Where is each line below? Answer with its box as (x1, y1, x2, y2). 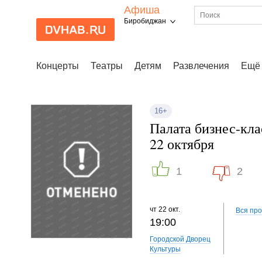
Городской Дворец (150, 235, 211, 243)
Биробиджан (124, 17, 166, 25)
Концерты (36, 61, 79, 71)
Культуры (150, 245, 181, 253)
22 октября (150, 135, 214, 153)
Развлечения (173, 61, 229, 71)
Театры (91, 61, 123, 71)
